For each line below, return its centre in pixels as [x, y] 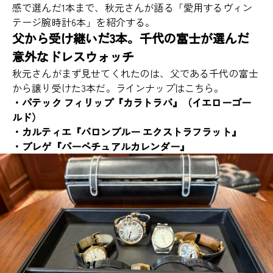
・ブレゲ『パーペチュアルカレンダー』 [101, 147]
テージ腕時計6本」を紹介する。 [84, 22]
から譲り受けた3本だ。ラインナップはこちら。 [118, 88]
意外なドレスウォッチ [73, 57]
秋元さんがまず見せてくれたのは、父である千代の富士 [136, 73]
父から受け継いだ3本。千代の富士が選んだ [131, 38]
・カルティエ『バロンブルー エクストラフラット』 [127, 132]
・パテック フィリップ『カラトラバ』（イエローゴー [132, 103]
